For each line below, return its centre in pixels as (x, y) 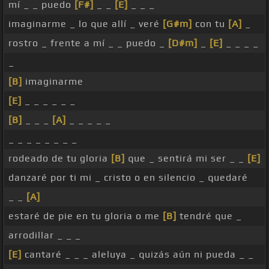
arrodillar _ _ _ (45, 235)
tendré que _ (209, 216)
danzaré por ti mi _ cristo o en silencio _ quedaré (128, 178)
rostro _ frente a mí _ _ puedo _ (88, 43)
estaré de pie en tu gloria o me (86, 216)
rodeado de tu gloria (60, 159)
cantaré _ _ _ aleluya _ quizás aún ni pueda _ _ (138, 255)
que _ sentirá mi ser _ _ (186, 159)
